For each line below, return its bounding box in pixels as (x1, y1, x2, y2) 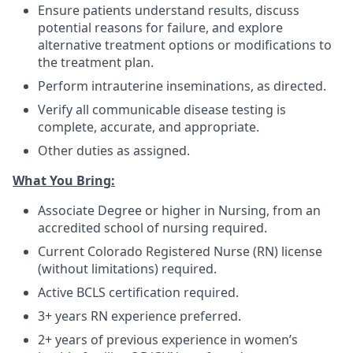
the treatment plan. (38, 54, 154, 71)
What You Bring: (13, 172, 115, 189)
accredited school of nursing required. (38, 219, 267, 236)
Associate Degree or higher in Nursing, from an (38, 202, 321, 219)
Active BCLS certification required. (38, 284, 239, 301)
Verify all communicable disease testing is (38, 101, 286, 118)
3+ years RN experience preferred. (38, 307, 241, 325)
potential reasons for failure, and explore (38, 19, 283, 36)
